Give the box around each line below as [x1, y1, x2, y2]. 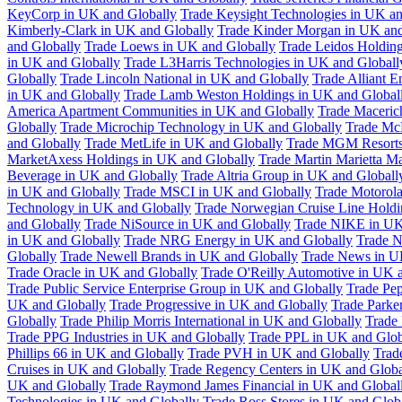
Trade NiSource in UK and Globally [84, 215, 291, 232]
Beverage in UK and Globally [7, 167, 178, 183]
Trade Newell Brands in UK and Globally [60, 248, 298, 264]
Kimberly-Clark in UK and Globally [7, 22, 214, 38]
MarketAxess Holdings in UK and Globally [7, 151, 255, 167]
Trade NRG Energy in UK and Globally [124, 232, 353, 248]
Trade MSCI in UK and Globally [124, 183, 311, 199]
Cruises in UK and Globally [7, 361, 166, 377]
